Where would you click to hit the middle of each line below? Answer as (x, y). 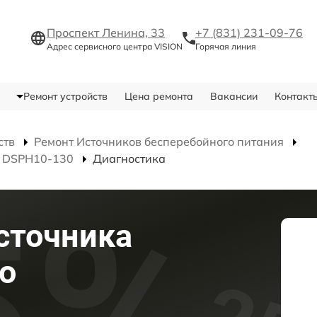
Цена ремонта (158, 97)
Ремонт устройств (65, 97)
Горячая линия (226, 47)
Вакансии (234, 97)
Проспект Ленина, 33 (106, 33)
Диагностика (129, 159)
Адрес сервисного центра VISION (115, 47)
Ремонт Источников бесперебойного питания (159, 142)
